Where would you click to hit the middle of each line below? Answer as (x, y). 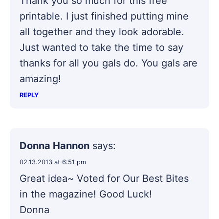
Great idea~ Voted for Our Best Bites (104, 178)
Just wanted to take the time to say (101, 47)
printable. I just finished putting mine (104, 16)
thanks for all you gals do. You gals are (109, 63)
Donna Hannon (55, 145)
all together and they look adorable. (102, 32)
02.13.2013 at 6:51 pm (53, 162)
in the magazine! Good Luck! (86, 194)
